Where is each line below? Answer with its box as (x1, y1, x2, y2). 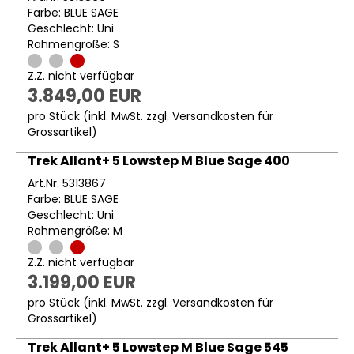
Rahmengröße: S (28, 36, 119, 53)
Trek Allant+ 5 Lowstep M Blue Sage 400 (28, 152, 290, 171)
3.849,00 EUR (28, 84, 141, 109)
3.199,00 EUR (28, 270, 136, 296)
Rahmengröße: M (28, 223, 122, 239)
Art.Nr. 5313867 (28, 175, 106, 192)
